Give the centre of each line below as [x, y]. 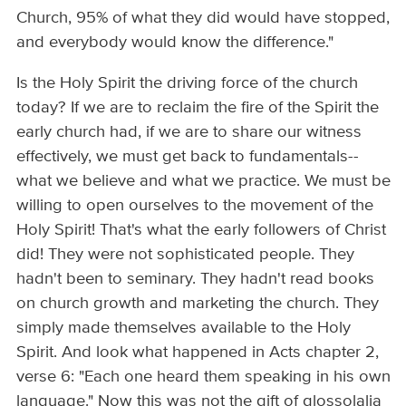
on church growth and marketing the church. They [198, 304]
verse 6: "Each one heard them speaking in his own [204, 377]
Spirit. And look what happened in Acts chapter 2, [198, 353]
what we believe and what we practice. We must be [204, 182]
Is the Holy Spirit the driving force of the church [188, 84]
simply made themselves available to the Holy [184, 329]
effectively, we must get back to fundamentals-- [188, 157]
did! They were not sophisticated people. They [186, 255]
